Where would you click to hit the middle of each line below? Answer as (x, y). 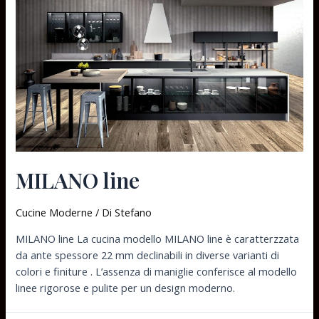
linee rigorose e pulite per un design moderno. (126, 287)
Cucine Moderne (54, 213)
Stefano (134, 213)
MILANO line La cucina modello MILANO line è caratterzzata (158, 238)
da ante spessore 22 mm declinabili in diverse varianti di (148, 255)
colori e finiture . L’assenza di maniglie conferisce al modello (157, 271)
